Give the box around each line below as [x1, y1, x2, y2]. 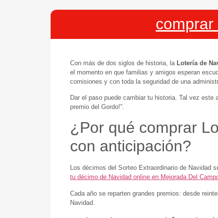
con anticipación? [70, 137, 191, 155]
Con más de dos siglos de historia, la [70, 59, 177, 67]
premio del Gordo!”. [70, 103, 124, 110]
